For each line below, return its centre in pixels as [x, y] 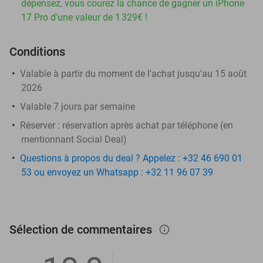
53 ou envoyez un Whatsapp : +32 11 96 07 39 [117, 172]
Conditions [37, 51]
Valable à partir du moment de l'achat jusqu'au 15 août [133, 73]
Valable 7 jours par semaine [77, 106]
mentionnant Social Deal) [74, 139]
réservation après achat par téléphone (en [148, 125]
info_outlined [170, 229]
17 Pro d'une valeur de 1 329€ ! [84, 17]
